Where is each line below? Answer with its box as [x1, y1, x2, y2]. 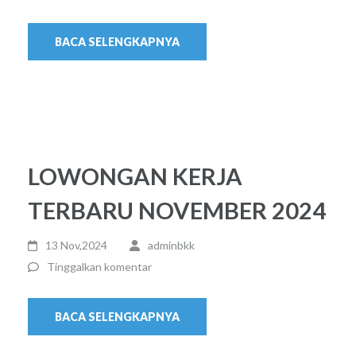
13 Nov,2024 [45, 238, 108, 253]
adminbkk [147, 238, 195, 253]
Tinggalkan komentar [47, 260, 152, 274]
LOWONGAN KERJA [28, 162, 242, 191]
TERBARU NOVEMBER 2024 [28, 196, 326, 225]
